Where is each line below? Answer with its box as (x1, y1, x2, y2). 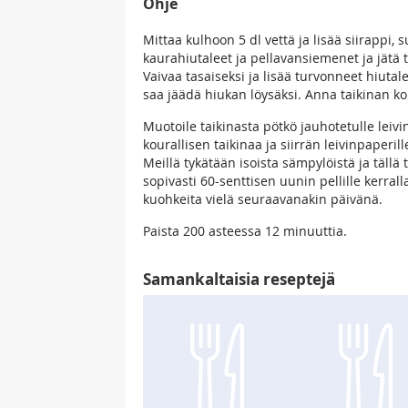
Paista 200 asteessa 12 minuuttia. (143, 222, 347, 240)
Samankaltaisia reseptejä (143, 269, 335, 291)
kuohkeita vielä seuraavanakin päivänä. (143, 190, 382, 209)
